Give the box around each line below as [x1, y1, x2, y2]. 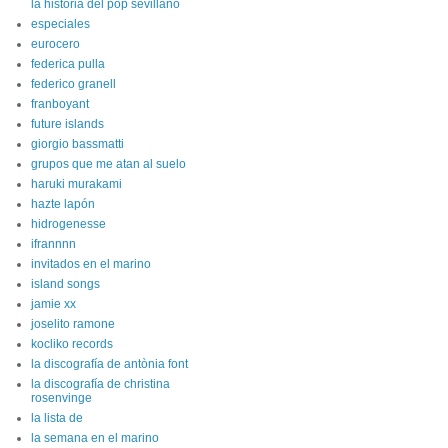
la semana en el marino [31, 431, 159, 445]
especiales [31, 17, 90, 31]
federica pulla [31, 57, 105, 71]
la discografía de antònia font [31, 357, 188, 371]
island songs [31, 277, 100, 291]
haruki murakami [31, 177, 122, 191]
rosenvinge [31, 391, 92, 405]
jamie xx [31, 297, 76, 311]
